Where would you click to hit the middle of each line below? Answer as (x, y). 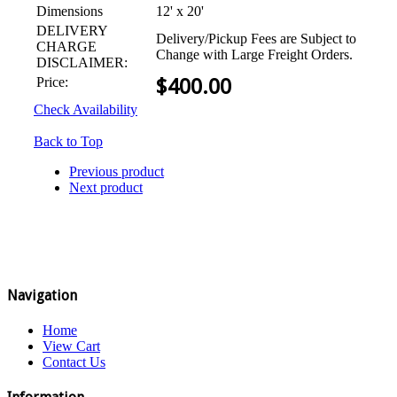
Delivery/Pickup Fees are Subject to (256, 38)
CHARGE (66, 46)
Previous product (117, 171)
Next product (106, 187)
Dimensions (70, 11)
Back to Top (68, 141)
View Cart (71, 346)
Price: (52, 82)
